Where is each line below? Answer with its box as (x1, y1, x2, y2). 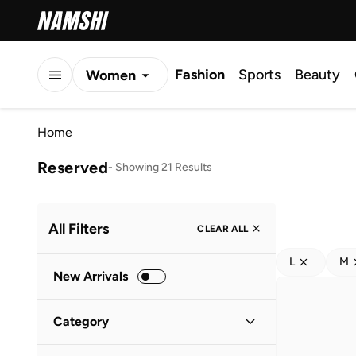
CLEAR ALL (197, 222, 248, 234)
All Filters (48, 219, 109, 238)
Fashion (175, 66, 225, 83)
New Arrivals (53, 269, 128, 284)
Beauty (295, 66, 340, 83)
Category (53, 314, 109, 329)
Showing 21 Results (115, 160, 213, 174)
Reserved (37, 157, 109, 177)
